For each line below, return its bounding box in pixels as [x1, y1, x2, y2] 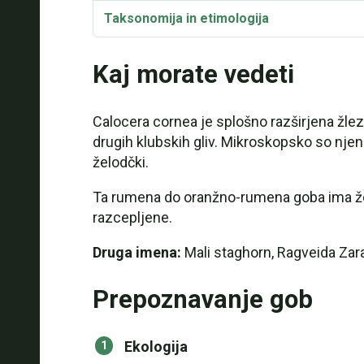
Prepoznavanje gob [92, 284, 313, 314]
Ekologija [123, 338, 188, 355]
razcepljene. [92, 209, 172, 226]
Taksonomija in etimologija [103, 11, 269, 26]
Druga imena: [92, 244, 181, 261]
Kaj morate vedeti [92, 59, 294, 89]
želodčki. [92, 154, 149, 171]
